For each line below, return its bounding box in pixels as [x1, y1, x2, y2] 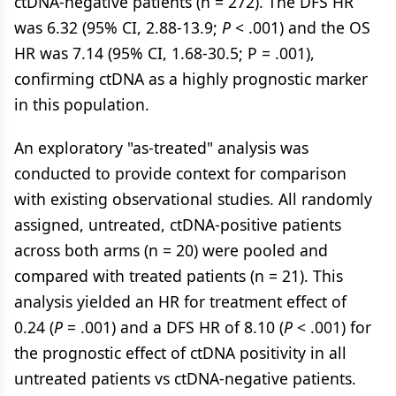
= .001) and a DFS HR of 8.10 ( [63, 316, 284, 338]
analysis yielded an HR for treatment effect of [14, 291, 346, 312]
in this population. [14, 94, 149, 115]
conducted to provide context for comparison [14, 163, 346, 184]
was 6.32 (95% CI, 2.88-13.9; [14, 17, 222, 38]
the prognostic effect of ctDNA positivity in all [14, 342, 346, 363]
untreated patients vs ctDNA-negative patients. [14, 368, 356, 389]
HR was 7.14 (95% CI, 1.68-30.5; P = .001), [14, 42, 315, 64]
